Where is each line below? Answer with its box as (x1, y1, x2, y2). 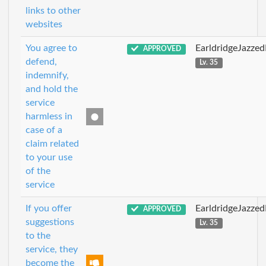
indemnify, (26, 71, 69, 80)
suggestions (26, 217, 74, 227)
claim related (26, 139, 79, 148)
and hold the (26, 84, 78, 94)
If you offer (26, 204, 72, 213)
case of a (26, 125, 62, 135)
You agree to (26, 43, 77, 53)
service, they (26, 245, 78, 254)
